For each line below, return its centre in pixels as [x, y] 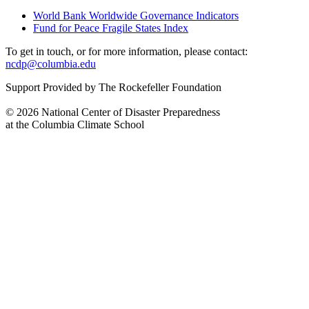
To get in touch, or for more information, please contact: [127, 51]
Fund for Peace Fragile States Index [111, 28]
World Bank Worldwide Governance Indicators [136, 15]
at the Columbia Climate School [75, 124]
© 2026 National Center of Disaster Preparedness [113, 112]
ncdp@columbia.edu [51, 63]
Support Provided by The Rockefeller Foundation [113, 87]
